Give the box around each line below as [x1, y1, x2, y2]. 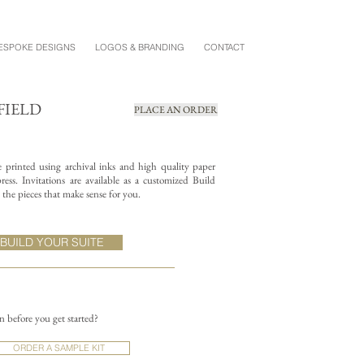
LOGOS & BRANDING [95, 41, 184, 53]
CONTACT [204, 41, 245, 53]
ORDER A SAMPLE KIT [13, 342, 105, 353]
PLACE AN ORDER [134, 103, 218, 116]
